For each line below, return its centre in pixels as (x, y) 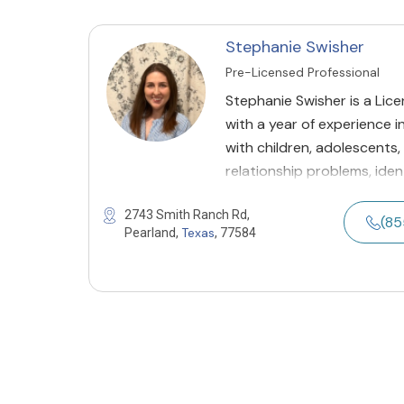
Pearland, (153, 233)
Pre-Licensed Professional (303, 72)
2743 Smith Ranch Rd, (187, 215)
